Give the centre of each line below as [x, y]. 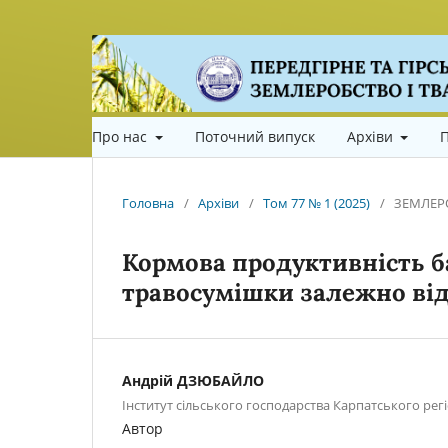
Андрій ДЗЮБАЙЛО [193, 381]
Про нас [121, 137]
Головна [148, 203]
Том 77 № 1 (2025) [316, 203]
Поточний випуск [254, 137]
